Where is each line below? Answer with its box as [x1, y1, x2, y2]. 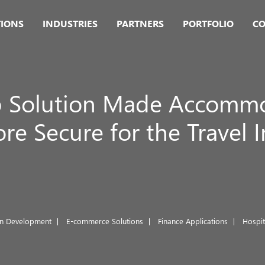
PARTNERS [117, 17, 164, 30]
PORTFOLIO [183, 17, 234, 30]
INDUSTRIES [43, 17, 98, 30]
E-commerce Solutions [66, 216, 143, 226]
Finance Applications [158, 216, 228, 226]
